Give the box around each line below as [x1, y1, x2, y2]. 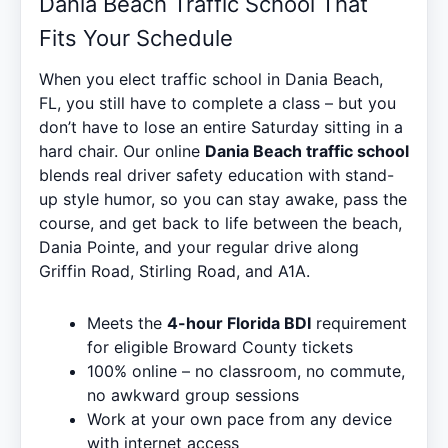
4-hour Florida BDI [167, 312, 311, 333]
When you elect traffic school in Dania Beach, [39, 68, 383, 89]
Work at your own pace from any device [87, 408, 392, 429]
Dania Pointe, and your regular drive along [39, 236, 359, 257]
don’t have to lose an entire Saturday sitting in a [39, 116, 403, 137]
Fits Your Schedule [39, 24, 233, 51]
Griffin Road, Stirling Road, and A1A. [39, 260, 310, 281]
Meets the [87, 312, 167, 333]
